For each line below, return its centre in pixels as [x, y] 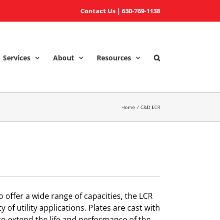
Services [17, 57]
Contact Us [98, 11]
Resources [114, 57]
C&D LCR [150, 107]
